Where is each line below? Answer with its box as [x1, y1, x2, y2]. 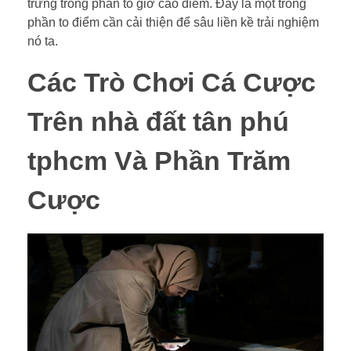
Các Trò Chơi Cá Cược [27, 67, 316, 97]
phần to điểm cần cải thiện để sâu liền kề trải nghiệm [27, 15, 319, 29]
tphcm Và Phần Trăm [27, 146, 291, 175]
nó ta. [27, 34, 58, 48]
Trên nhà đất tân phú [27, 107, 289, 136]
